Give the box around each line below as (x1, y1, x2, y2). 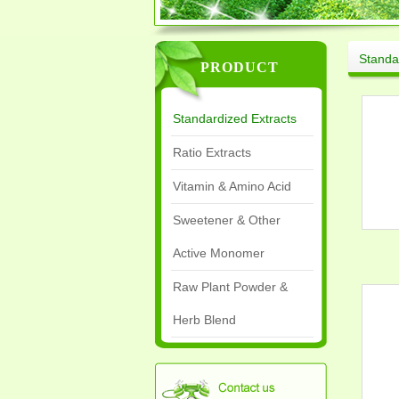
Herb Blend (173, 313, 236, 327)
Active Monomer (173, 246, 265, 260)
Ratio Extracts (173, 145, 251, 159)
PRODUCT (200, 60, 279, 75)
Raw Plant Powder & (173, 280, 288, 294)
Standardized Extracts (173, 111, 297, 126)
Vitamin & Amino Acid (173, 179, 291, 193)
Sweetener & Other (173, 213, 281, 227)
